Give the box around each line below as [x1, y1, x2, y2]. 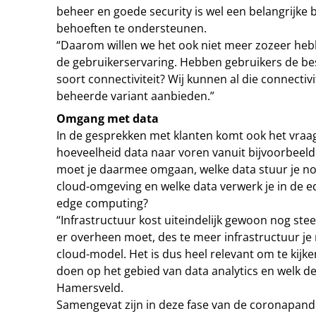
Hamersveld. [56, 280, 123, 296]
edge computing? [56, 195, 148, 211]
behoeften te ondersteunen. [56, 20, 207, 36]
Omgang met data [56, 111, 159, 126]
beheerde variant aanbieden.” [56, 88, 214, 104]
